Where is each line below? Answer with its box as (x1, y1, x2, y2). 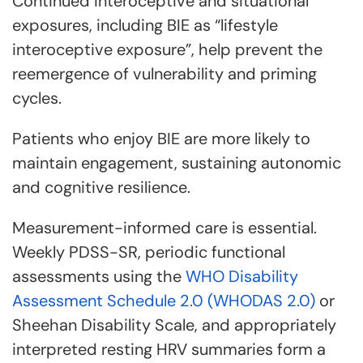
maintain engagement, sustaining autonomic (12, 152, 341, 173)
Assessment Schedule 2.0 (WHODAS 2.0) (12, 290, 315, 311)
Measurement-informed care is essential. (12, 217, 317, 238)
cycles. (12, 88, 62, 109)
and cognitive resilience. (12, 177, 190, 198)
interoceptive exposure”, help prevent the (12, 39, 322, 60)
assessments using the (12, 266, 186, 287)
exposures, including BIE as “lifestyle (12, 15, 278, 36)
